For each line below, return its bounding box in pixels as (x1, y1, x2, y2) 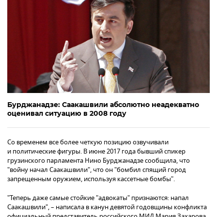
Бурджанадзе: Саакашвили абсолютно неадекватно (7, 100, 199, 109)
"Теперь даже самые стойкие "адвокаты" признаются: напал (7, 193, 189, 202)
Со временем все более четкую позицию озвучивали (7, 137, 169, 147)
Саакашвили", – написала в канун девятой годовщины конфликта (7, 202, 207, 212)
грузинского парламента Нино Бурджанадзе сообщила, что (7, 155, 190, 165)
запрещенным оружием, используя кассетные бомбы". (7, 174, 175, 184)
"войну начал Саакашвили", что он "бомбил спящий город (7, 165, 186, 174)
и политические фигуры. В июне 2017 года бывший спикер (7, 146, 186, 156)
